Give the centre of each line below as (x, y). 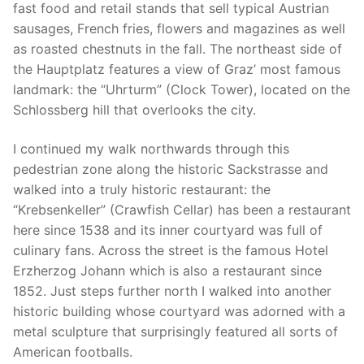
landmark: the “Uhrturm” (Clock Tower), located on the (182, 89)
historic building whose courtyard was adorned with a (179, 311)
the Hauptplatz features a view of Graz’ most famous (177, 69)
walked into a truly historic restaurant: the (142, 189)
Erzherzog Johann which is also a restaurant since (167, 270)
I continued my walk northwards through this (151, 148)
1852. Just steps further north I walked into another (172, 290)
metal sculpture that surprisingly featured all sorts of (175, 331)
